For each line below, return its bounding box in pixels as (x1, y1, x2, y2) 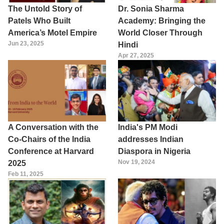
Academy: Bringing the (118, 16, 205, 25)
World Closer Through (118, 28, 202, 37)
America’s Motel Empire (8, 28, 97, 37)
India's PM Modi (118, 122, 177, 131)
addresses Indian (118, 134, 183, 143)
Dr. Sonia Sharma (118, 4, 184, 13)
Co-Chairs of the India (8, 134, 90, 143)
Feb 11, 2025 (8, 170, 43, 177)
